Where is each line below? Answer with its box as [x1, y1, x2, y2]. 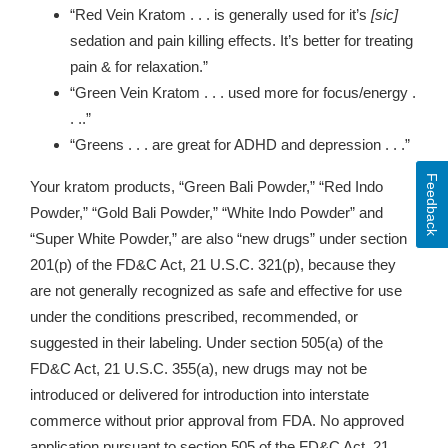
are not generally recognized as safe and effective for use [30, 283, 402, 300]
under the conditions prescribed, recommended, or [30, 309, 358, 326]
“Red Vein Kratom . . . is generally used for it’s [70, 7, 371, 24]
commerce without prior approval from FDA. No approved [30, 413, 404, 430]
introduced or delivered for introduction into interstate [30, 387, 369, 404]
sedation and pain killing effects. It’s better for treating [70, 33, 413, 50]
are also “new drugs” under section [177, 231, 407, 248]
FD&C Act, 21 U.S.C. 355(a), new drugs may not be [30, 361, 367, 378]
